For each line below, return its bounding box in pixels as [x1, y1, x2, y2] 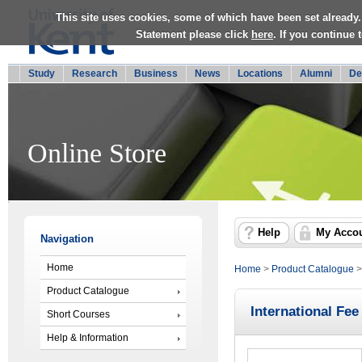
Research [72, 68, 117, 79]
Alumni [300, 68, 332, 79]
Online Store [27, 137, 166, 168]
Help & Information [47, 332, 128, 343]
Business [134, 68, 178, 79]
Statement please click [136, 27, 251, 40]
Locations [238, 68, 283, 79]
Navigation [40, 234, 94, 245]
